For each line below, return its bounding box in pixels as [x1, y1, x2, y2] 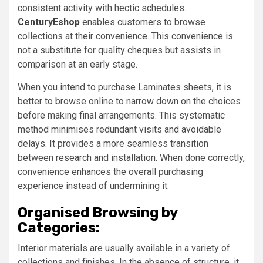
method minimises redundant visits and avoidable [18, 123, 221, 135]
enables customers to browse [80, 16, 205, 28]
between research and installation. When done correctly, [18, 151, 245, 163]
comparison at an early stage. [18, 58, 137, 70]
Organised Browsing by [18, 204, 177, 221]
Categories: [18, 219, 100, 236]
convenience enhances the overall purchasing [18, 166, 203, 177]
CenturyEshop [18, 16, 80, 28]
